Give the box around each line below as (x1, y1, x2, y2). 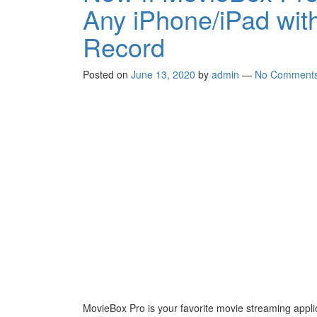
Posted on (83, 67, 131, 82)
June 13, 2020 (131, 67, 195, 82)
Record (83, 28, 165, 65)
